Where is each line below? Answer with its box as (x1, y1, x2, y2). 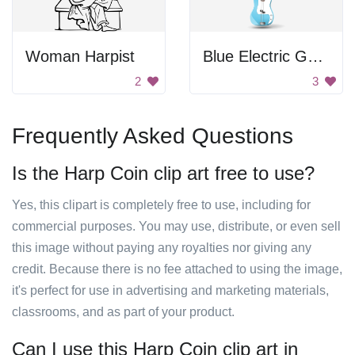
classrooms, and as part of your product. (12, 305, 235, 319)
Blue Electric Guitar (307, 48, 323, 65)
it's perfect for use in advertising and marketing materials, (12, 284, 329, 297)
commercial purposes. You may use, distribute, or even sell (12, 219, 341, 233)
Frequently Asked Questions (12, 124, 293, 148)
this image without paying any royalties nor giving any (12, 241, 311, 254)
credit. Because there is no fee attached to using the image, (12, 262, 342, 276)
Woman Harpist (25, 48, 135, 65)
